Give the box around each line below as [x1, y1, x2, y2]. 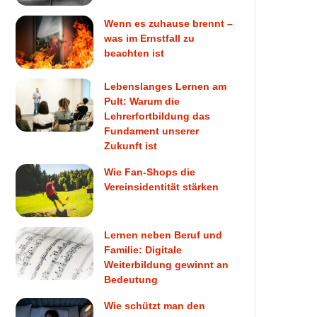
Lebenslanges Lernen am [104, 80, 227, 92]
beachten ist [104, 47, 165, 59]
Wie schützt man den [104, 299, 206, 311]
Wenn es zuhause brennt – [104, 17, 234, 29]
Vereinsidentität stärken [104, 180, 219, 192]
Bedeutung [104, 273, 158, 285]
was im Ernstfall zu [104, 32, 195, 44]
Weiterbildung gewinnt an [104, 258, 229, 270]
